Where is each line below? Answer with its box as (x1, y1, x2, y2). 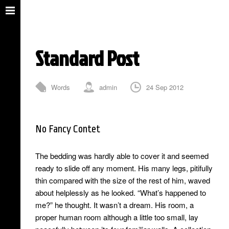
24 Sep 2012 (146, 82, 184, 92)
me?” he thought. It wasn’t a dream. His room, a (35, 199, 194, 210)
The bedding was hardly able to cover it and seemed (35, 150, 209, 161)
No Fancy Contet (35, 123, 100, 135)
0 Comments (50, 97, 88, 106)
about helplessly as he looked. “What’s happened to (35, 187, 206, 198)
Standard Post (35, 44, 139, 73)
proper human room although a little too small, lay (35, 212, 198, 222)
